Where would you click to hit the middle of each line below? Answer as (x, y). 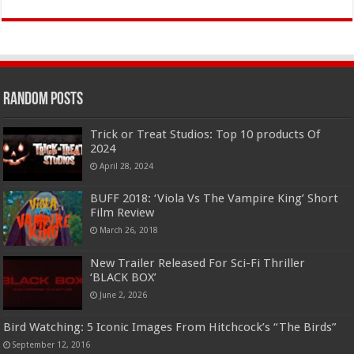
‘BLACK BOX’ (124, 277)
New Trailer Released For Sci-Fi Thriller (198, 263)
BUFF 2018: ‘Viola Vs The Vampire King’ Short (215, 199)
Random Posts (43, 100)
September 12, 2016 (52, 344)
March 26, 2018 (129, 230)
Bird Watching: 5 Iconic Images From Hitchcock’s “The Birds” (170, 327)
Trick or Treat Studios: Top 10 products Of (205, 135)
